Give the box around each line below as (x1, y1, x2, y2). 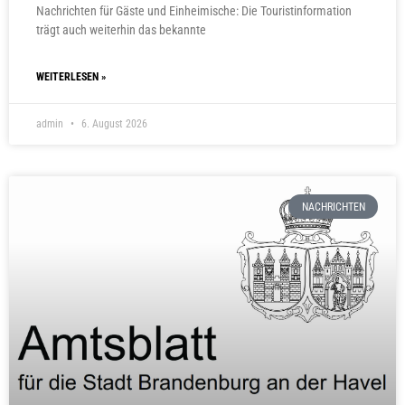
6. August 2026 (79, 118, 147, 131)
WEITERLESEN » (36, 71, 106, 84)
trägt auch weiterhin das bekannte (36, 23, 206, 38)
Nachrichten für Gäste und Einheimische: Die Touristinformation (36, 4, 352, 19)
